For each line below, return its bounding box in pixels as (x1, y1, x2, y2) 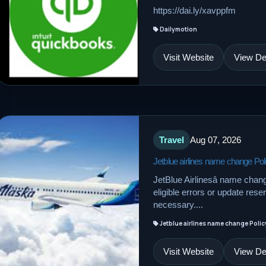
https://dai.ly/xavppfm (153, 5, 236, 15)
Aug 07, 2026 (190, 135, 241, 145)
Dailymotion (159, 25, 197, 33)
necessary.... (153, 199, 203, 210)
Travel (159, 135, 184, 145)
